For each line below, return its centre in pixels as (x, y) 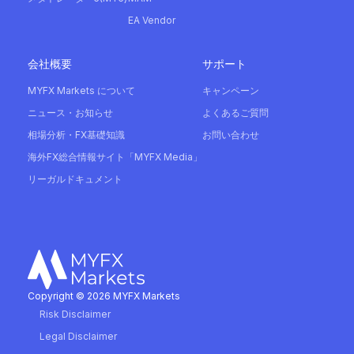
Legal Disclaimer (78, 336)
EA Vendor (152, 20)
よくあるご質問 (235, 113)
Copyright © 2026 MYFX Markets (104, 296)
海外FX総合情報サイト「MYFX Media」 (115, 157)
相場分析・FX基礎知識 (76, 135)
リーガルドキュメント (75, 179)
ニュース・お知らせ (70, 113)
